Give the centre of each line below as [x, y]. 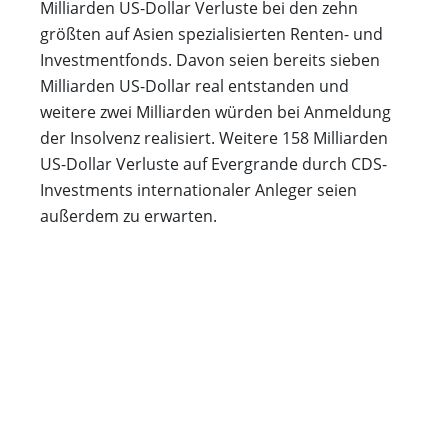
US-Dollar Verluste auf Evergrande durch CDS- [213, 164]
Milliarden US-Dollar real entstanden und [194, 86]
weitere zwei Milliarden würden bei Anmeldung [215, 112]
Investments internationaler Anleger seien [198, 190]
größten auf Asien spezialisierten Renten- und [211, 34]
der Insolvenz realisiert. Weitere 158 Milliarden [214, 138]
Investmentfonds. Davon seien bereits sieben [210, 60]
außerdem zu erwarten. [128, 216]
